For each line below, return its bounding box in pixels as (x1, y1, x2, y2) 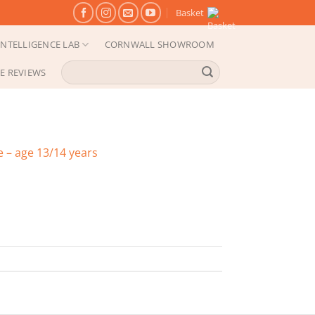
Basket (175, 6, 204, 19)
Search (60, 60, 89, 73)
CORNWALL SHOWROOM (104, 38, 214, 51)
